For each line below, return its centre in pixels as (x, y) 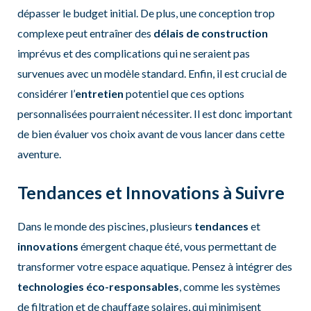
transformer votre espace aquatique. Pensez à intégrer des (154, 266)
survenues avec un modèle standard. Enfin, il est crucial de (152, 73)
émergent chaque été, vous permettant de (177, 246)
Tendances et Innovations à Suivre (151, 193)
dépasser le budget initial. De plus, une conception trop (146, 12)
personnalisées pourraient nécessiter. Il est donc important (154, 113)
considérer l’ (46, 93)
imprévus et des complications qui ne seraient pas (133, 53)
